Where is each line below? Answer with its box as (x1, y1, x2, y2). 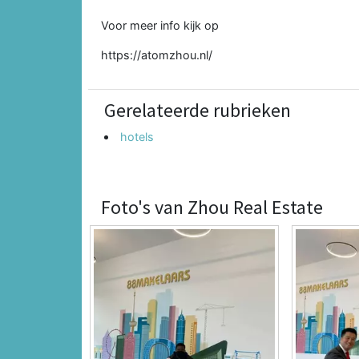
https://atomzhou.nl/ (101, 47, 212, 62)
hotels (120, 129, 155, 143)
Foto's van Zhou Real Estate (101, 194, 323, 220)
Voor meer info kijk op (101, 18, 219, 32)
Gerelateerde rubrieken (104, 97, 291, 123)
